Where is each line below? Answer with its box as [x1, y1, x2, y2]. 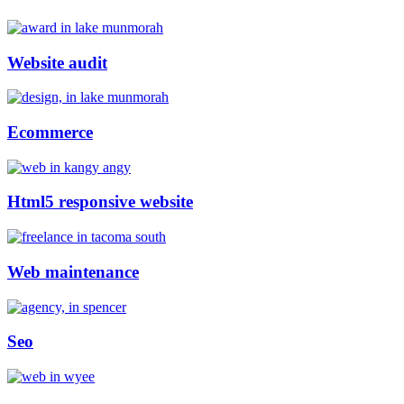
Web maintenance [7, 262, 139, 281]
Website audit [7, 52, 107, 72]
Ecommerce [7, 122, 93, 142]
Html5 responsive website [7, 192, 193, 212]
